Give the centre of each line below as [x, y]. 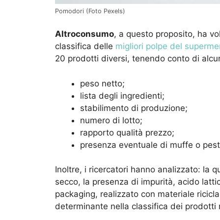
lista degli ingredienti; [122, 96]
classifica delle [85, 46]
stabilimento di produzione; [134, 108]
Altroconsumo [84, 34]
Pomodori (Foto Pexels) [90, 11]
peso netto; [102, 83]
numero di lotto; [111, 120]
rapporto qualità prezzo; [127, 132]
